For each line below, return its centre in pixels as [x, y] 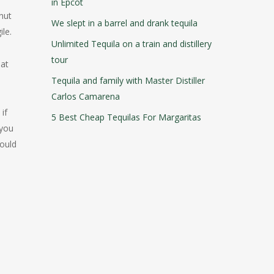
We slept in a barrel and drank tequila [125, 23]
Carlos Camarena [86, 96]
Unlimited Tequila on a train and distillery [132, 44]
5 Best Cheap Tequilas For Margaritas [127, 117]
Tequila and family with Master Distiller [128, 80]
